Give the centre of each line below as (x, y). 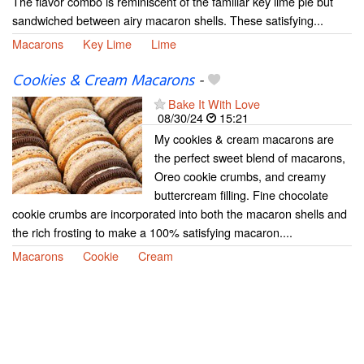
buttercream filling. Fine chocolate (241, 195)
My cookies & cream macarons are (244, 139)
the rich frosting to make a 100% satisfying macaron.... (152, 232)
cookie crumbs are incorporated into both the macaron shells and (180, 214)
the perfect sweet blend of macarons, (250, 158)
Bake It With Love (214, 104)
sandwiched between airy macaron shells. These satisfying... (168, 20)
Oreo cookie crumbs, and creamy (240, 176)
